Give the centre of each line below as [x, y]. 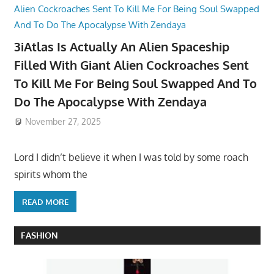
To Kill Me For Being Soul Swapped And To [135, 83]
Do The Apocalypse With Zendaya [110, 101]
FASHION [39, 235]
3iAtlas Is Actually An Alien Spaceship [121, 46]
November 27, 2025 [63, 122]
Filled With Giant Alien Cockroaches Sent [131, 65]
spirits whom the [50, 175]
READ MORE [45, 202]
